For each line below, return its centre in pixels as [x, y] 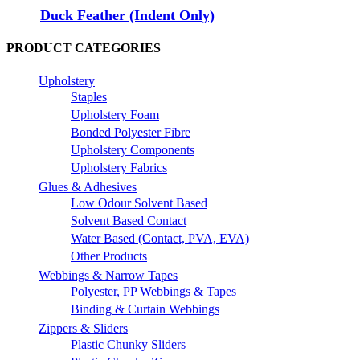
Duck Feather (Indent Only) [127, 15]
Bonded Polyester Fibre [131, 133]
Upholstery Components [133, 150]
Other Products [109, 256]
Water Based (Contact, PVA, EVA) [160, 239]
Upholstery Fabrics [119, 168]
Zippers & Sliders [83, 329]
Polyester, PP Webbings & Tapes [153, 292]
